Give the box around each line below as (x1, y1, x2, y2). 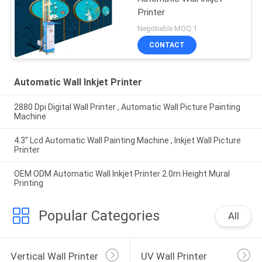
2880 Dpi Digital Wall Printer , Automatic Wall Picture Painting (13, 102, 240, 112)
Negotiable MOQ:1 (137, 24, 198, 33)
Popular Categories (38, 208, 160, 225)
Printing (13, 178, 43, 188)
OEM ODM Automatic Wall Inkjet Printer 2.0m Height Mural (13, 168, 230, 178)
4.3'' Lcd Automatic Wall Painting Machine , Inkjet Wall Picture (13, 135, 241, 145)
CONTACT (149, 41, 185, 50)
